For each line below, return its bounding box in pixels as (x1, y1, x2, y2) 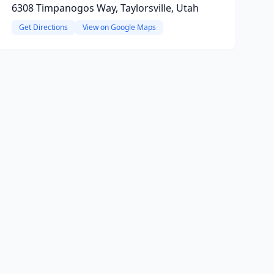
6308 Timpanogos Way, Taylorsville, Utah (11, 1, 199, 15)
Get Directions (18, 22, 68, 32)
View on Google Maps (82, 22, 156, 32)
